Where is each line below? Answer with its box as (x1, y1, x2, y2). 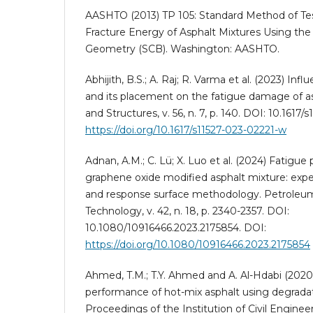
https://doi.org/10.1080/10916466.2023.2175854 (85, 238, 310, 252)
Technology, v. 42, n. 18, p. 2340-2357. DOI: (85, 205, 289, 218)
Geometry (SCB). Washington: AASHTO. (85, 43, 279, 56)
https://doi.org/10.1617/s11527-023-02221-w (85, 124, 286, 137)
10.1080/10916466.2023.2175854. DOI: (85, 221, 266, 235)
